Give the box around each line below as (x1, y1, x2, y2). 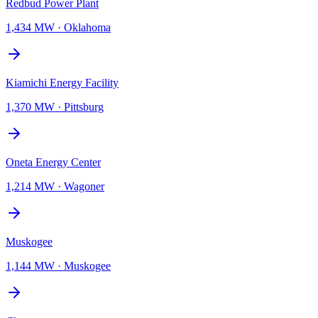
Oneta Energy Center (6, 155, 101, 168)
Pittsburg (64, 100, 104, 113)
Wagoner (64, 180, 104, 192)
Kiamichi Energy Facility (6, 76, 119, 89)
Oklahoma (64, 21, 111, 33)
